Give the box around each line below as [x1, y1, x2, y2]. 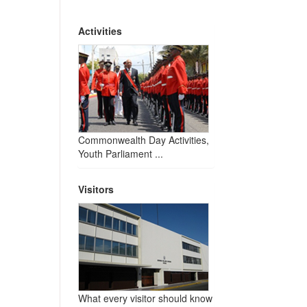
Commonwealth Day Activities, [78, 133, 209, 147]
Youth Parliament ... [78, 147, 163, 161]
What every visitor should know [78, 291, 212, 306]
